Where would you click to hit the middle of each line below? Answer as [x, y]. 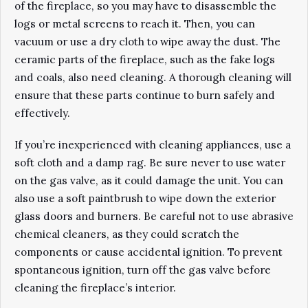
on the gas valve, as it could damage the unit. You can [149, 180]
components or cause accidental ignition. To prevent [148, 252]
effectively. [42, 113]
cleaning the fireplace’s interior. [95, 288]
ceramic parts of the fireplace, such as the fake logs [145, 59]
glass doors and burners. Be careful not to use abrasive [154, 216]
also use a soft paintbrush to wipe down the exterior [145, 198]
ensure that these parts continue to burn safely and [145, 95]
